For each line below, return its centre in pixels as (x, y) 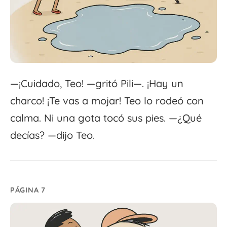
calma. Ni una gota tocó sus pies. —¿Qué (106, 118)
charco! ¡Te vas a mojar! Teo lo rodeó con (107, 101)
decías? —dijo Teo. (52, 135)
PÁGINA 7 (28, 190)
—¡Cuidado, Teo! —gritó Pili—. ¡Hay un (97, 84)
